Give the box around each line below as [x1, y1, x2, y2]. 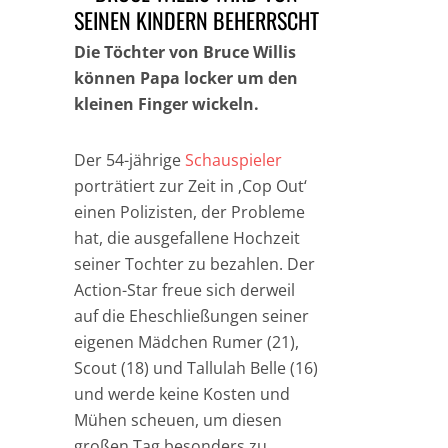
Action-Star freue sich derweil [74, 279, 295, 301]
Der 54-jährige [74, 149, 185, 171]
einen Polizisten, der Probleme [74, 201, 305, 223]
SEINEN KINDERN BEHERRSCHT [74, 4, 319, 36]
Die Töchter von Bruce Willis [74, 41, 296, 63]
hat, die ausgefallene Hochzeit [74, 227, 300, 249]
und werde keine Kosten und [74, 383, 290, 405]
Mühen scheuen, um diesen [74, 409, 282, 431]
